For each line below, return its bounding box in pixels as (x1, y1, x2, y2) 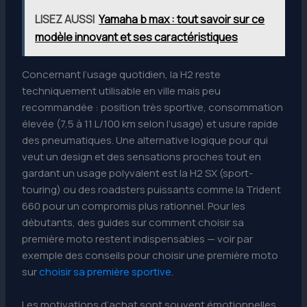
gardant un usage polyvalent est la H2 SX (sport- (22, 166, 254, 181)
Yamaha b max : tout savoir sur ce (99, 12, 265, 27)
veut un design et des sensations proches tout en (22, 149, 262, 164)
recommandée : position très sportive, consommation (22, 100, 284, 115)
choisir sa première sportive (39, 265, 172, 280)
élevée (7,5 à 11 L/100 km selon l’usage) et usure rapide (22, 116, 279, 132)
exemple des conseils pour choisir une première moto (22, 248, 279, 263)
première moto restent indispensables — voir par (22, 232, 254, 247)
